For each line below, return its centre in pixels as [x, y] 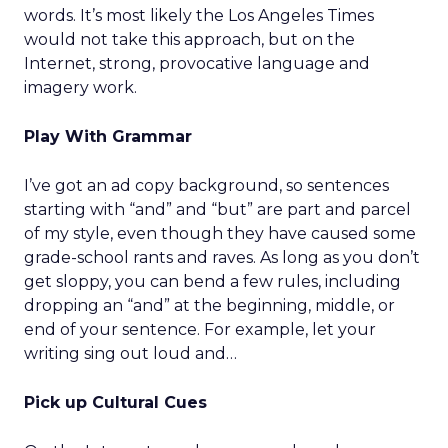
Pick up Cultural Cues [115, 402]
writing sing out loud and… [130, 353]
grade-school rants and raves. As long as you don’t [222, 257]
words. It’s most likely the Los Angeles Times [199, 15]
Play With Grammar [108, 136]
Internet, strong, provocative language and [197, 63]
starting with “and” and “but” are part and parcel [217, 209]
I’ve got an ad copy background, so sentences [206, 185]
